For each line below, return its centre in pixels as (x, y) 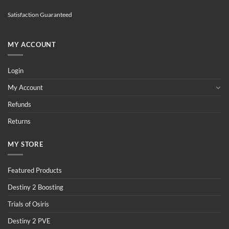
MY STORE (26, 144)
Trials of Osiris (28, 204)
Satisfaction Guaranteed (40, 14)
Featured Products (35, 170)
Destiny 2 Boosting (36, 187)
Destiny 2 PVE (29, 221)
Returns (19, 121)
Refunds (19, 104)
